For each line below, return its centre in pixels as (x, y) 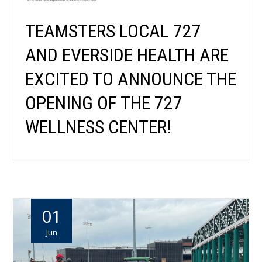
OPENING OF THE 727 (104, 103)
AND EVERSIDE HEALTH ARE (127, 55)
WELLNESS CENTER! (99, 127)
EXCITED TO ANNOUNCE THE (131, 79)
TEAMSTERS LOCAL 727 (113, 31)
